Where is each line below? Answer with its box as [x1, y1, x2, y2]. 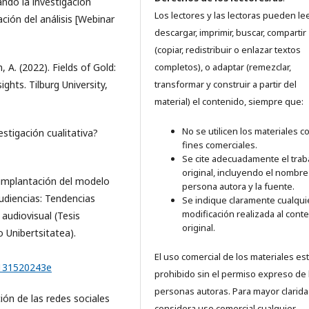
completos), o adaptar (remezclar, [154, 61, 291, 74]
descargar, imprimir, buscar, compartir [154, 26, 306, 39]
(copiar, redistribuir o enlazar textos [154, 43, 301, 57]
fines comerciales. [182, 139, 257, 152]
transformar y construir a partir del [154, 78, 297, 91]
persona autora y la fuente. [182, 180, 295, 193]
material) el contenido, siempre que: [154, 95, 303, 108]
